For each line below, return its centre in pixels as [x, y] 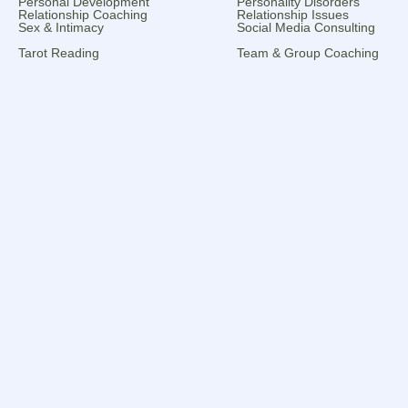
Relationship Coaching [83, 14]
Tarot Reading [59, 52]
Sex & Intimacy [61, 27]
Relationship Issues [293, 14]
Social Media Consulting [306, 27]
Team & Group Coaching [308, 52]
